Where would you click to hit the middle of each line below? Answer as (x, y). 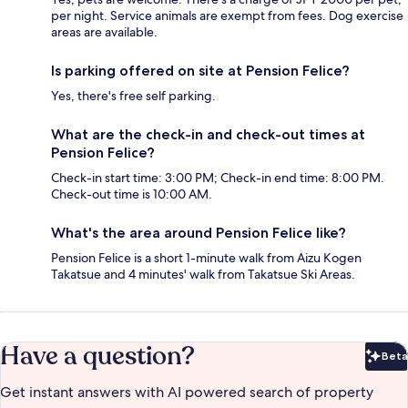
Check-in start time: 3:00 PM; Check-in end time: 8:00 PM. (218, 178)
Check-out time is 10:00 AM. (132, 194)
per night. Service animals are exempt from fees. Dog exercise (227, 16)
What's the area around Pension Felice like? (199, 233)
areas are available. (104, 32)
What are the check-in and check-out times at (208, 135)
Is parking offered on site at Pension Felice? (200, 71)
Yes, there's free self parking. (133, 96)
